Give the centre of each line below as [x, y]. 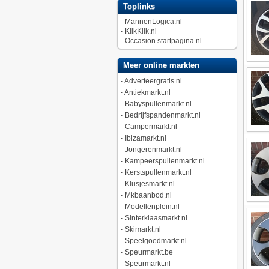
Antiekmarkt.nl [147, 92]
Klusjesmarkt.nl [150, 184]
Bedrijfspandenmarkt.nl [162, 115]
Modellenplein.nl [152, 207]
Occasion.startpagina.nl [163, 41]
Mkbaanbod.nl [148, 195]
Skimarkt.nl [143, 229]
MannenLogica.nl [153, 22]
